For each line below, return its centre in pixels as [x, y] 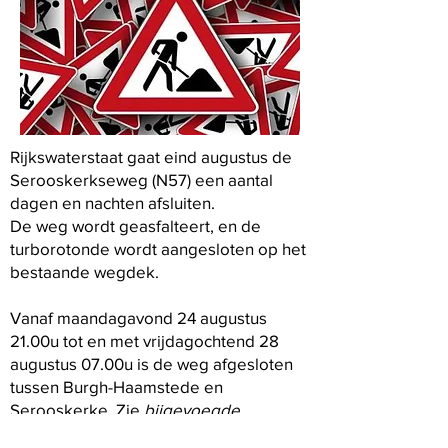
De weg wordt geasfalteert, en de [135, 225]
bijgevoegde [190, 409]
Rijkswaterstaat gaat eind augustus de [151, 156]
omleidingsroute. [73, 432]
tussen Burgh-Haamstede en [116, 386]
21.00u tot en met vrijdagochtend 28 [144, 340]
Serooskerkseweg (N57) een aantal [141, 179]
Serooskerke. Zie [75, 409]
